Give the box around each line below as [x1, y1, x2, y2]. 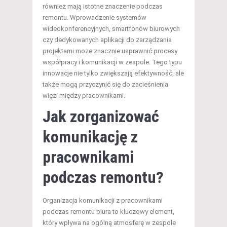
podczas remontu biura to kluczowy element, [43, 208, 174, 216]
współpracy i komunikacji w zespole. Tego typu [43, 58, 182, 66]
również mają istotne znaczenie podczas [43, 3, 163, 11]
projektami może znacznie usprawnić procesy [43, 47, 177, 55]
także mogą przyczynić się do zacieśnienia [43, 81, 168, 89]
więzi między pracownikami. [43, 92, 125, 100]
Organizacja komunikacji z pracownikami [43, 197, 163, 205]
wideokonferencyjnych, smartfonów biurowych [43, 25, 180, 33]
